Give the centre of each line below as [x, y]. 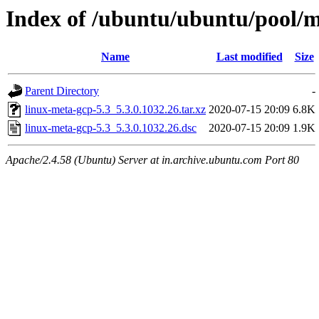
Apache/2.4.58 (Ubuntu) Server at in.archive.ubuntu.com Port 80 [152, 160]
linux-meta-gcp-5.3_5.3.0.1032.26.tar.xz [115, 110]
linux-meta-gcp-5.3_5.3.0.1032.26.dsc [111, 128]
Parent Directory [62, 91]
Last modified [249, 57]
